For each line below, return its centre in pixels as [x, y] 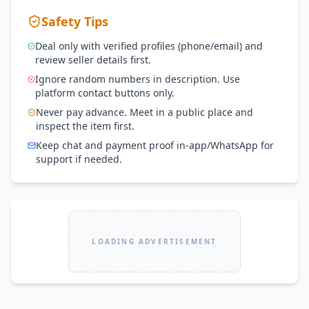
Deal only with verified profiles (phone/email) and [149, 46]
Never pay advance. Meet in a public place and [145, 112]
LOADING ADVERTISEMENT [154, 241]
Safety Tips [75, 21]
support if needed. [79, 159]
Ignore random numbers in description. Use [138, 79]
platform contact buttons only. [105, 93]
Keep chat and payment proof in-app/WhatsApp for [155, 145]
